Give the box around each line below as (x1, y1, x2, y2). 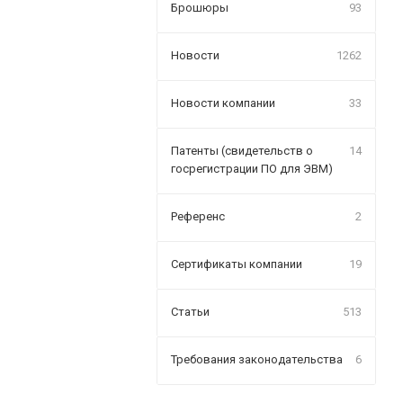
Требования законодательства (171, 353, 343, 366)
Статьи (171, 305, 210, 318)
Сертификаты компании (171, 257, 302, 271)
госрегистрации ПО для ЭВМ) (171, 162, 333, 175)
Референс (171, 210, 225, 223)
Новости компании (171, 96, 275, 110)
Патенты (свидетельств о (171, 144, 313, 157)
